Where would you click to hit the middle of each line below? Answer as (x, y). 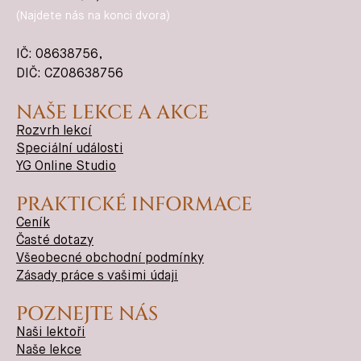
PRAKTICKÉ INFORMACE (134, 205)
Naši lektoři (51, 333)
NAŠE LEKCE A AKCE (112, 113)
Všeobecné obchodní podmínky (110, 259)
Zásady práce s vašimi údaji (97, 277)
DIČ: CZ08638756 (70, 75)
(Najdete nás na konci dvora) (93, 17)
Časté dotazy (55, 241)
